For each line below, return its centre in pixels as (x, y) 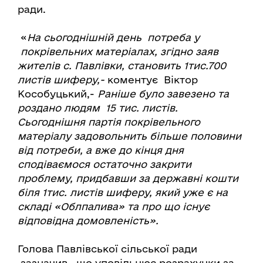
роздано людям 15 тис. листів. (98, 108)
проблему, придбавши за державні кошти (128, 178)
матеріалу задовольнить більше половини (129, 136)
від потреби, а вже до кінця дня (101, 150)
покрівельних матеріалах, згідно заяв (118, 52)
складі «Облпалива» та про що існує (114, 207)
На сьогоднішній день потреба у (113, 38)
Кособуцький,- (58, 94)
